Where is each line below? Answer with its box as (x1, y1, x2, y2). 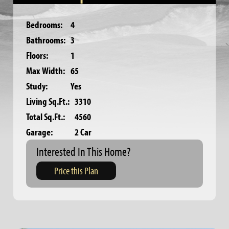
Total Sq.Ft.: (26, 110, 65, 123)
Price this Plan (54, 164, 99, 177)
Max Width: (26, 64, 65, 77)
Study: (26, 79, 48, 92)
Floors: (26, 49, 49, 61)
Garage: (26, 125, 53, 138)
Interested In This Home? (36, 144, 131, 159)
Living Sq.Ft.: (26, 95, 70, 107)
